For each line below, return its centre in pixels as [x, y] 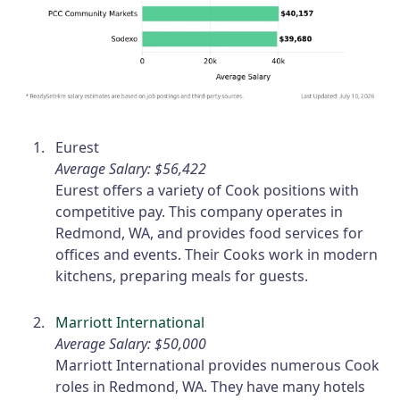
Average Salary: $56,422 [131, 169]
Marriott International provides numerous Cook [218, 366]
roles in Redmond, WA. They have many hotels [211, 387]
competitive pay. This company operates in [200, 212]
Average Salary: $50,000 [131, 344]
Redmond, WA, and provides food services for [210, 233]
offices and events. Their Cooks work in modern [217, 255]
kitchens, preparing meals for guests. [182, 276]
